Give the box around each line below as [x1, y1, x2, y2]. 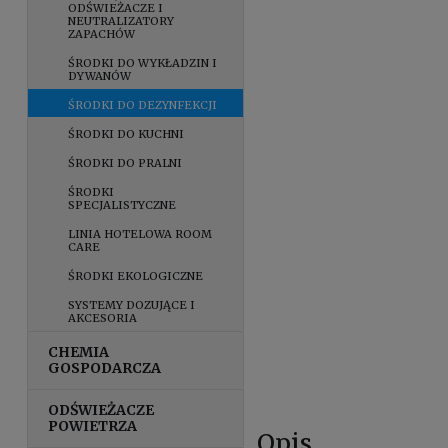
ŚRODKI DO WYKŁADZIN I [68, 55, 218, 70]
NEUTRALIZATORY [68, 13, 175, 28]
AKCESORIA [68, 310, 138, 325]
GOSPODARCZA [48, 358, 162, 377]
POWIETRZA [48, 416, 138, 435]
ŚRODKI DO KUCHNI [68, 126, 185, 141]
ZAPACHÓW [68, 26, 136, 41]
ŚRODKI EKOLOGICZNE [68, 268, 204, 283]
